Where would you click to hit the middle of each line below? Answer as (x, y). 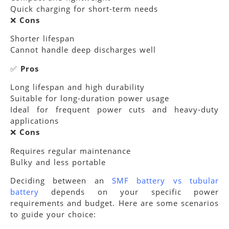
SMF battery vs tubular (165, 181)
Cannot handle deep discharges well (83, 50)
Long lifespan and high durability (77, 87)
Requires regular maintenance (71, 151)
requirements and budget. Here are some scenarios (114, 203)
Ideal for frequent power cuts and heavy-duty (114, 110)
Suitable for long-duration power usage (90, 98)
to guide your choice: (53, 214)
